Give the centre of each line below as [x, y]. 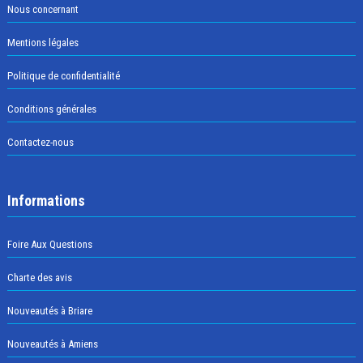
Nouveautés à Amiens [52, 344]
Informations [46, 201]
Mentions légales [43, 43]
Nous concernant [43, 10]
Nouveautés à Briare [49, 311]
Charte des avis [39, 278]
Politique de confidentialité [63, 76]
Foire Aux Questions [49, 245]
